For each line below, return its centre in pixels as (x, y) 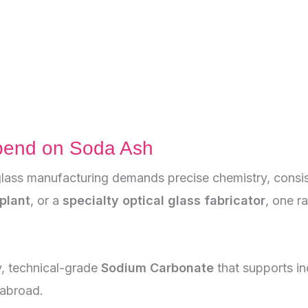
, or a (46, 200)
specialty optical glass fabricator (164, 200)
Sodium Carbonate (157, 267)
